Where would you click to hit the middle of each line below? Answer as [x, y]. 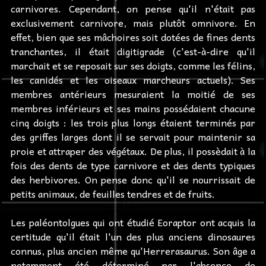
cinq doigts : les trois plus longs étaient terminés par [133, 123]
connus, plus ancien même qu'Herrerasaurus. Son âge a [133, 251]
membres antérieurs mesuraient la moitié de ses [133, 94]
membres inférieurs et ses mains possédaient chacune [133, 108]
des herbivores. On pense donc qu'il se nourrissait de [133, 180]
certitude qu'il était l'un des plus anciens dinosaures [133, 237]
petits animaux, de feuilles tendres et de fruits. [113, 194]
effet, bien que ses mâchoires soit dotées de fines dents [133, 37]
